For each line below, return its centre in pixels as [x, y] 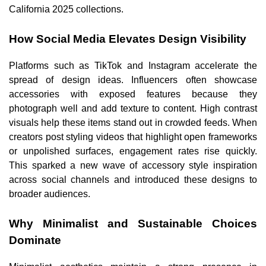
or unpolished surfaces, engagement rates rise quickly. [133, 151]
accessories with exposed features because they [133, 94]
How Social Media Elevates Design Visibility [128, 39]
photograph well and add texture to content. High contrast [133, 108]
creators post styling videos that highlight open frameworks [133, 137]
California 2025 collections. [66, 9]
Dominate [35, 240]
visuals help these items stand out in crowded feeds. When [133, 122]
